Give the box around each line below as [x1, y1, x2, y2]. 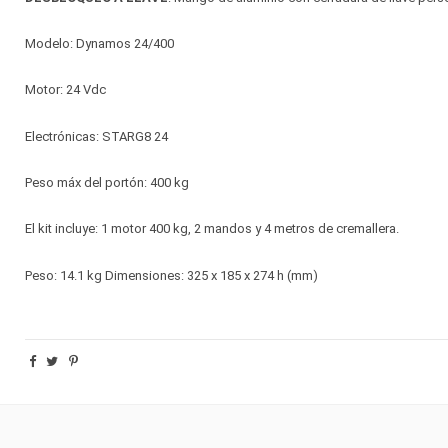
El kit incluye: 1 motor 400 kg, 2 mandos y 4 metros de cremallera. [24, 221, 399, 237]
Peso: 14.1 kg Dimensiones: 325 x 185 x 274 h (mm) [24, 267, 318, 283]
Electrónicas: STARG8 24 [24, 128, 168, 144]
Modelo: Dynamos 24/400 [24, 35, 174, 51]
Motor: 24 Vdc [24, 82, 106, 98]
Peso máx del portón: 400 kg [24, 175, 189, 191]
